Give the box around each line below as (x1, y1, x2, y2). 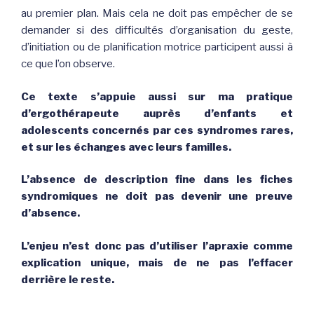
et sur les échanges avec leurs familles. (21, 140, 231, 153)
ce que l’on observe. (21, 57, 115, 71)
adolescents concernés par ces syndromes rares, (21, 123, 293, 137)
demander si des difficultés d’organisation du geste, (21, 24, 293, 37)
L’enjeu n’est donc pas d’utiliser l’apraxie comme (21, 239, 293, 252)
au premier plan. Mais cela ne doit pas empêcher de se (21, 7, 293, 20)
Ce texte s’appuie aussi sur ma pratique (21, 90, 293, 103)
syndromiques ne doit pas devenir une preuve (21, 190, 293, 203)
